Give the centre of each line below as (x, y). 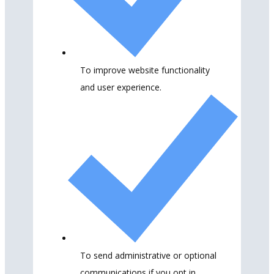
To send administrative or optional (148, 255)
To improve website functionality (145, 70)
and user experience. (121, 87)
